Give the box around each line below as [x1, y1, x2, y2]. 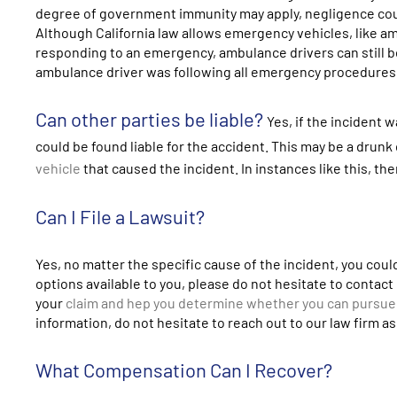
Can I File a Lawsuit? [35, 204, 205, 228]
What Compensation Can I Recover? [35, 357, 332, 381]
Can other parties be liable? [35, 106, 263, 130]
